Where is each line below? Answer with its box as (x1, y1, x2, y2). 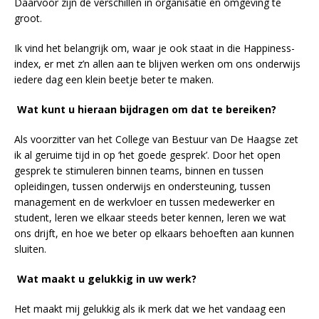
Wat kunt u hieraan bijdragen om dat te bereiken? (17, 102, 276, 116)
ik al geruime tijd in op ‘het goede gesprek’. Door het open (14, 147, 281, 162)
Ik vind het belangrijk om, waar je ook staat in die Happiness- (14, 41, 295, 55)
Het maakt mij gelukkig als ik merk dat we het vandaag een (14, 301, 286, 315)
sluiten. (14, 241, 46, 256)
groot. (14, 11, 42, 25)
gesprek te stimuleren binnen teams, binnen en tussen (14, 163, 263, 177)
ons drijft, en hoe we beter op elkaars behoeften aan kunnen (14, 226, 294, 240)
